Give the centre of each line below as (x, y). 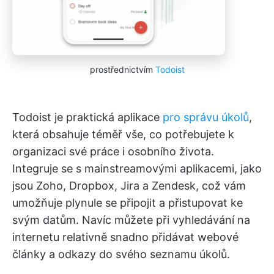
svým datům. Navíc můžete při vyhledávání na (131, 220)
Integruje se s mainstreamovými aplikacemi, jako (137, 168)
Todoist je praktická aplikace (87, 117)
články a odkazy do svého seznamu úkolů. (121, 254)
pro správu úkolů (206, 117)
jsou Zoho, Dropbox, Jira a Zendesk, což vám (129, 185)
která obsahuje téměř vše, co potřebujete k (123, 134)
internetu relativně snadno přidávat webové (125, 237)
